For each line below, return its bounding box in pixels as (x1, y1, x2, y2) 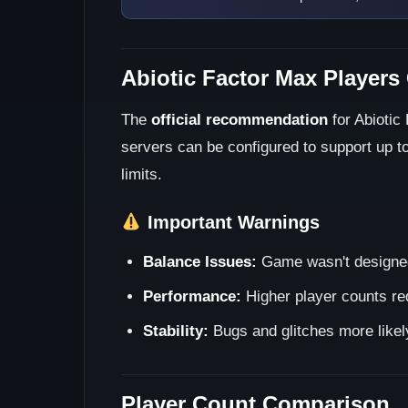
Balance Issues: (143, 253, 257, 270)
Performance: (143, 288, 241, 305)
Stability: (143, 322, 209, 340)
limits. (121, 166, 162, 183)
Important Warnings (141, 212, 320, 232)
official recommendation (151, 111, 328, 128)
